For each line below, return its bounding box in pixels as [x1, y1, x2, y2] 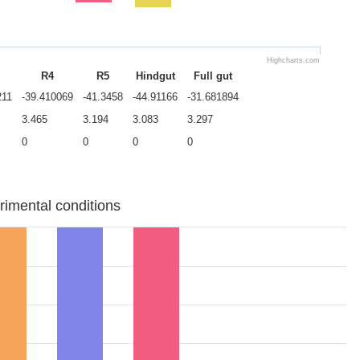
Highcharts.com [267, 56, 320, 64]
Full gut [194, 70, 232, 82]
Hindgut [135, 70, 175, 82]
